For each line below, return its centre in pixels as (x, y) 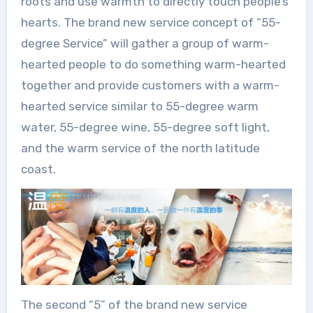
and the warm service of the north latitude (140, 148)
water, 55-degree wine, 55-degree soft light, (145, 128)
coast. (38, 169)
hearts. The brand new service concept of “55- (151, 23)
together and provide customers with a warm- (150, 86)
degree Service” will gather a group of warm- (145, 44)
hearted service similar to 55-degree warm (139, 107)
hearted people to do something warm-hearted (153, 65)
